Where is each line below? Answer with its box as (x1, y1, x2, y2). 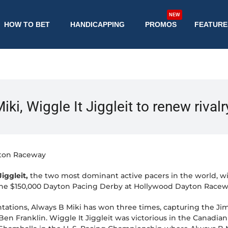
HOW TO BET (4, 20, 50, 28)
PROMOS (145, 20, 177, 28)
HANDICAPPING (70, 20, 125, 28)
